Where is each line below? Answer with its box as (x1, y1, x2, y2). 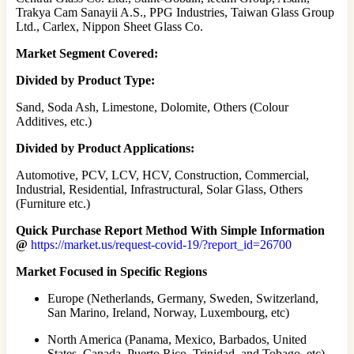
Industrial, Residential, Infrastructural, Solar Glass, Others (16, 182, 303, 196)
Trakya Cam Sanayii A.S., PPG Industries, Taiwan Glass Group (16, 5, 334, 19)
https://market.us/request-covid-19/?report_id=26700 (31, 237, 292, 251)
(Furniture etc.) (16, 196, 90, 210)
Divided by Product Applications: (16, 141, 194, 155)
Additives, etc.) (16, 114, 92, 128)
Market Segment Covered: (16, 46, 158, 60)
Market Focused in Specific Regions (16, 264, 207, 278)
